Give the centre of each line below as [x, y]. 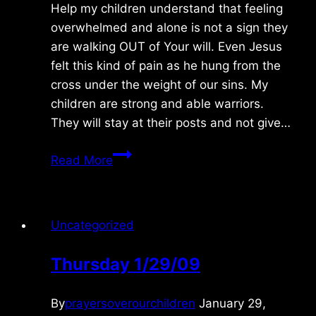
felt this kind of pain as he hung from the [166, 65]
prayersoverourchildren [130, 303]
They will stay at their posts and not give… [171, 122]
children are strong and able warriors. [157, 103]
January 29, [232, 303]
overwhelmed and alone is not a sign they [169, 27]
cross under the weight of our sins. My [159, 84]
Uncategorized [92, 225]
